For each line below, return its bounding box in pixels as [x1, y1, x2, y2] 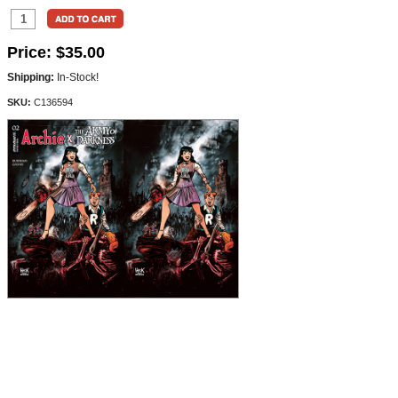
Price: [7, 44, 52, 61]
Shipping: [7, 71, 54, 84]
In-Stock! [54, 71, 99, 84]
